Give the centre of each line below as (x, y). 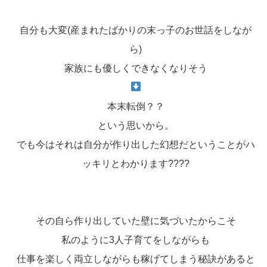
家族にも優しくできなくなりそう (136, 68)
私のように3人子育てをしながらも (136, 240)
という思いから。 (136, 125)
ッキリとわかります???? (136, 163)
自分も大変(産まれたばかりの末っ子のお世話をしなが (136, 30)
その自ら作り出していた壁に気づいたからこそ (136, 221)
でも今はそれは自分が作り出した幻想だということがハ (136, 144)
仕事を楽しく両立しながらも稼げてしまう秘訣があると (136, 259)
